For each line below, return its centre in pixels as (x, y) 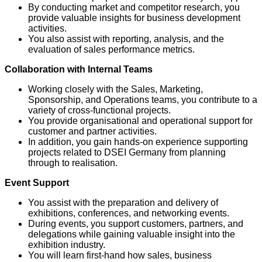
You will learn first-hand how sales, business (120, 255)
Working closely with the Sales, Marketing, (116, 89)
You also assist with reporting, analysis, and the (126, 39)
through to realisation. (74, 163)
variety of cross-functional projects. (101, 110)
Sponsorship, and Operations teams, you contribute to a (143, 99)
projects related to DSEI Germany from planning (127, 152)
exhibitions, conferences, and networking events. (130, 213)
